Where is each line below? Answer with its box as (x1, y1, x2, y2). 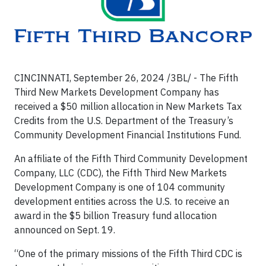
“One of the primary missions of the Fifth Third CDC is (14, 248, 242, 259)
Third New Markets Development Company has (14, 86, 219, 98)
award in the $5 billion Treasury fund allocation (14, 210, 217, 221)
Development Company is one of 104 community (14, 181, 225, 193)
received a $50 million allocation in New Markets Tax (14, 100, 242, 112)
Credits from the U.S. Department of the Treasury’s (14, 115, 233, 126)
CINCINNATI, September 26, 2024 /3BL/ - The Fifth (14, 72, 238, 84)
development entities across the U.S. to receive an (14, 195, 229, 207)
